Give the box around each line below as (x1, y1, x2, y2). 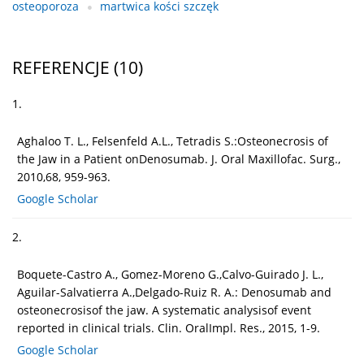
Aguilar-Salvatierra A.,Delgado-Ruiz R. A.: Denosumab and (17, 284, 331, 301)
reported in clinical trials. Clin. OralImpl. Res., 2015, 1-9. (17, 320, 320, 336)
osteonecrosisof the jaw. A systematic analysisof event (17, 302, 311, 318)
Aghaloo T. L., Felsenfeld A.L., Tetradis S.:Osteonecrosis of (17, 133, 328, 149)
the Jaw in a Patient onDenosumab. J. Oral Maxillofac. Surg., (17, 151, 340, 167)
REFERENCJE (12, 56, 110, 80)
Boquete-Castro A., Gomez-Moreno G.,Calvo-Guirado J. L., (17, 266, 323, 283)
